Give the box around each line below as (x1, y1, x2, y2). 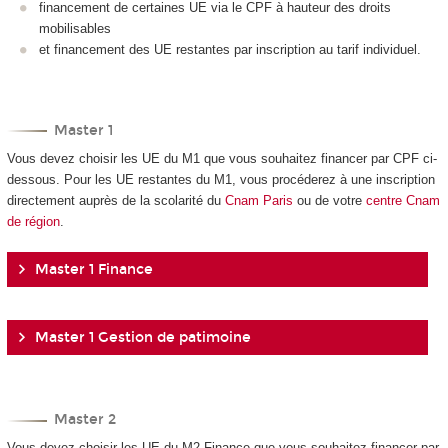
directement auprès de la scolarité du (6, 193, 225, 209)
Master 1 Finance (34, 260, 153, 278)
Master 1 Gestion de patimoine (34, 329, 251, 347)
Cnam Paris (224, 193, 293, 209)
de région (6, 214, 60, 230)
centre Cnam (365, 193, 440, 209)
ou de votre (292, 193, 366, 209)
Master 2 (54, 411, 117, 429)
